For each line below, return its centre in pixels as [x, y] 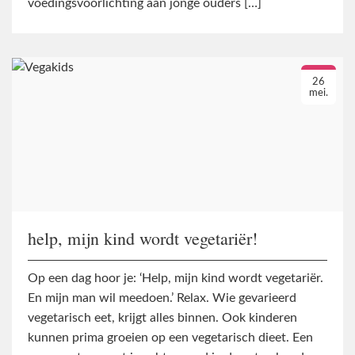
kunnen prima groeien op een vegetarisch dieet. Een [170, 338]
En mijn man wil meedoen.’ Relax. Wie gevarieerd [162, 298]
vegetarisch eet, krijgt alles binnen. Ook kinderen [162, 318]
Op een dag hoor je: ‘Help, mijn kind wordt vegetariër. [176, 279]
